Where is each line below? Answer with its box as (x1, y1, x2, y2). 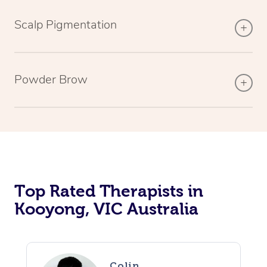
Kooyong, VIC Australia (14, 199, 198, 218)
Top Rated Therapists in (14, 181, 203, 200)
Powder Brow (14, 71, 88, 88)
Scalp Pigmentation (14, 16, 117, 33)
